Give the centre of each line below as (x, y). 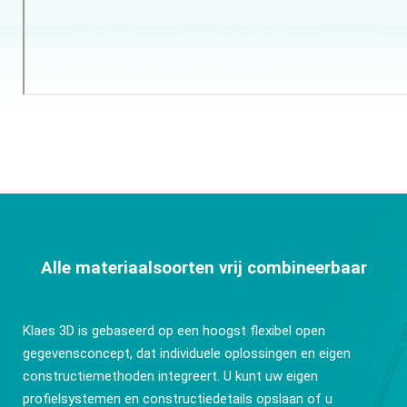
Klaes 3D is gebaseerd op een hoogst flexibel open (174, 331)
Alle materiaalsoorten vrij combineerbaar (203, 268)
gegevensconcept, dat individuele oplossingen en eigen (186, 354)
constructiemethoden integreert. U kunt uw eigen (170, 377)
